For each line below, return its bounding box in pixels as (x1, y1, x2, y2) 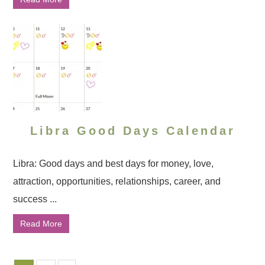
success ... (13, 194, 57, 204)
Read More (20, 219, 63, 228)
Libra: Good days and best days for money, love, (13, 159, 214, 169)
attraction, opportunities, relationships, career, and (13, 176, 221, 186)
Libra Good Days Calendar (30, 124, 235, 137)
